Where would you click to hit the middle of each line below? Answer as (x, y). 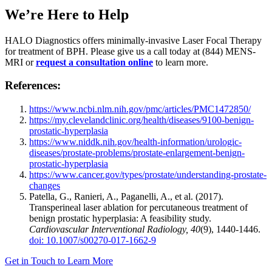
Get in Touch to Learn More (59, 260)
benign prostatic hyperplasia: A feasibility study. (120, 218)
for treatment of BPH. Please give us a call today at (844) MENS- (130, 51)
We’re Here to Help (67, 14)
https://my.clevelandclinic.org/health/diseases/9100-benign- (141, 120)
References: (33, 86)
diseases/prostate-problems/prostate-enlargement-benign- (137, 152)
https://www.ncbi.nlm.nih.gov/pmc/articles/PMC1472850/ (140, 109)
